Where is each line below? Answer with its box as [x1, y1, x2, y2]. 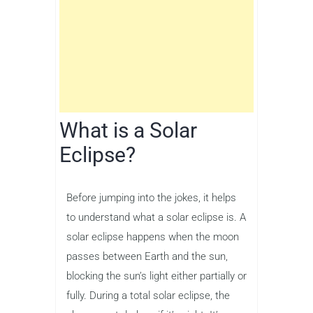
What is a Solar [59, 117, 197, 143]
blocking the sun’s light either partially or [66, 269, 247, 282]
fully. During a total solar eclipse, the [66, 289, 230, 302]
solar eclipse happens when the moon [66, 230, 239, 243]
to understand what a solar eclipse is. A [66, 210, 246, 224]
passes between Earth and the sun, [66, 249, 228, 263]
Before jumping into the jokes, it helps [66, 191, 236, 204]
